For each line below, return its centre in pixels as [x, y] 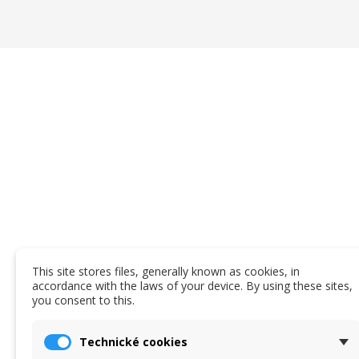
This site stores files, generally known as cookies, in [166, 271]
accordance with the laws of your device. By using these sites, [192, 285]
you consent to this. [83, 300]
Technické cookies [133, 341]
